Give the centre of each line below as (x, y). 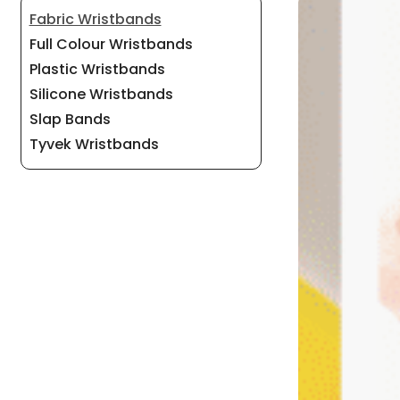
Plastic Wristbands (97, 69)
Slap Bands (70, 119)
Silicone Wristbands (101, 94)
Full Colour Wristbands (111, 44)
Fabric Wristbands (95, 19)
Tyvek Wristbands (94, 144)
